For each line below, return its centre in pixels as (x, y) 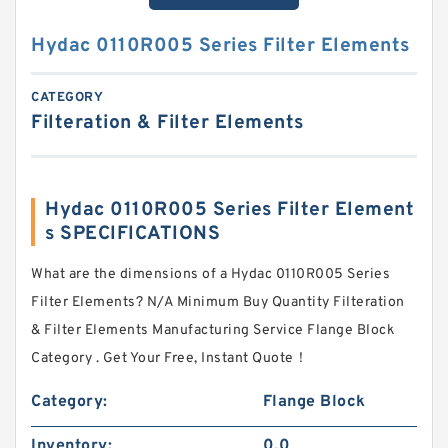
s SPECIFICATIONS (132, 234)
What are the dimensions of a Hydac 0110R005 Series (210, 274)
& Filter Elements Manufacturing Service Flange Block (212, 330)
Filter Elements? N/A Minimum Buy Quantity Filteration (218, 302)
